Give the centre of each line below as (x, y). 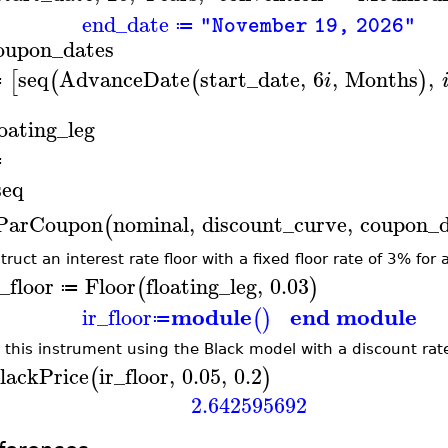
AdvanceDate (124, 79)
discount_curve (274, 223)
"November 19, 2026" (308, 25)
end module (353, 316)
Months (382, 79)
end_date (125, 23)
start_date (249, 79)
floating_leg (201, 285)
